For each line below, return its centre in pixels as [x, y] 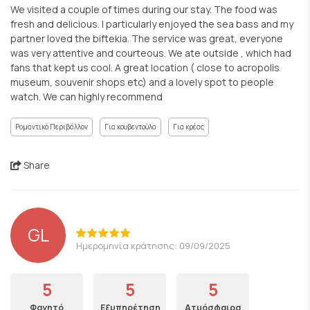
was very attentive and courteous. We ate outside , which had [151, 53]
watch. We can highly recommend [86, 97]
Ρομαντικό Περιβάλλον [52, 127]
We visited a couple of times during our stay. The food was [144, 9]
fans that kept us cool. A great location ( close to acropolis [145, 67]
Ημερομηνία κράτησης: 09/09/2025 [153, 245]
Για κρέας [189, 127]
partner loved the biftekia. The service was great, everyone [147, 38]
